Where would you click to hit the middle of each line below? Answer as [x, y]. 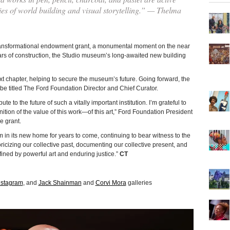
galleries [139, 183]
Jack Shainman [60, 183]
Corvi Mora [111, 183]
